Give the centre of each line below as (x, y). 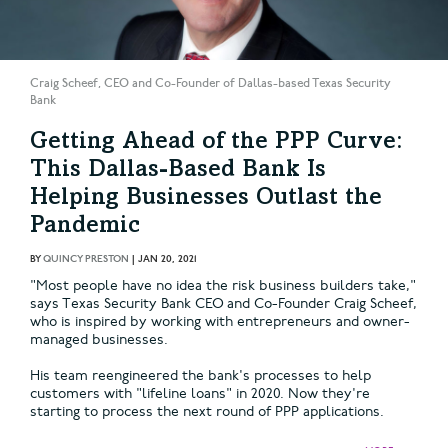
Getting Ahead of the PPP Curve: (216, 143)
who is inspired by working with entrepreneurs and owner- (220, 322)
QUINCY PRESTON (86, 259)
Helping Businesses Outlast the (206, 199)
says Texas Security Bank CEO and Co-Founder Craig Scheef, (223, 304)
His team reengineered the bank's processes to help (200, 376)
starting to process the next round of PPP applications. (207, 412)
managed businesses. (99, 340)
